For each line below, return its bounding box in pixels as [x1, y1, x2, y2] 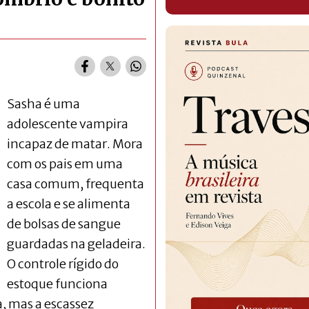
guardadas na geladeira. [7, 235, 146, 252]
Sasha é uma [7, 95, 80, 112]
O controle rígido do [7, 255, 119, 272]
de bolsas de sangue [7, 215, 121, 232]
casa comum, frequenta [7, 175, 144, 192]
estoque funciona [7, 275, 108, 292]
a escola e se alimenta [7, 195, 130, 212]
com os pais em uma [7, 155, 123, 172]
